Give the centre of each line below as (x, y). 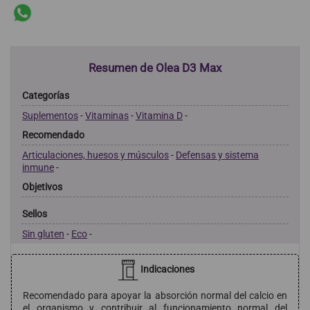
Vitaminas (107, 115)
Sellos (35, 213)
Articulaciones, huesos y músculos (95, 155)
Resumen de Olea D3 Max (155, 67)
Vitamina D (159, 115)
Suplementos (50, 115)
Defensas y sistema (217, 155)
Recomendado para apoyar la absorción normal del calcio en (155, 295)
